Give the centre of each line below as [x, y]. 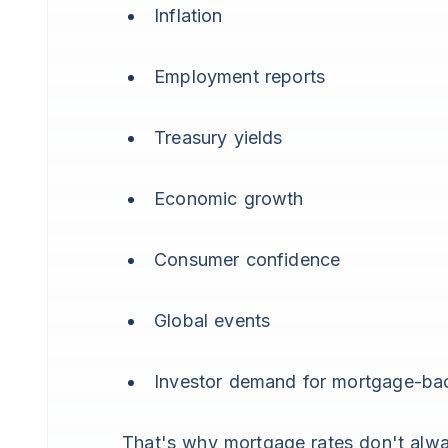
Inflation [188, 15]
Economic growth [229, 198]
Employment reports [240, 76]
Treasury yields [218, 137]
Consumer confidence [247, 259]
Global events [212, 320]
